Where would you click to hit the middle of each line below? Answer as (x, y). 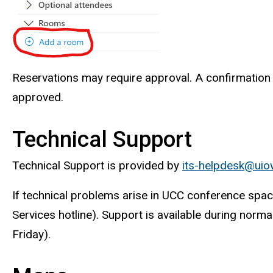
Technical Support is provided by (97, 165)
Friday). (31, 234)
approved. (39, 97)
